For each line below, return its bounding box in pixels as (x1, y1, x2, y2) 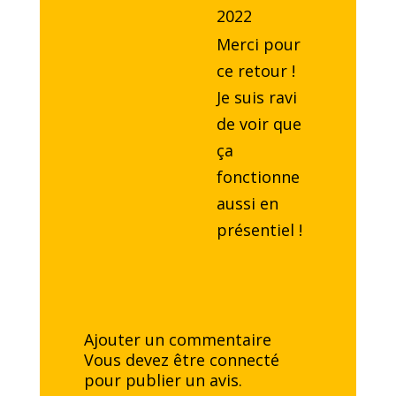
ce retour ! (216, 60, 295, 82)
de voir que (216, 113, 301, 135)
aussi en (216, 193, 278, 215)
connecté (209, 349, 279, 371)
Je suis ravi (216, 87, 297, 109)
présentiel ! (216, 219, 302, 241)
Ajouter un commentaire (83, 329, 271, 351)
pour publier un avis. (83, 369, 242, 392)
